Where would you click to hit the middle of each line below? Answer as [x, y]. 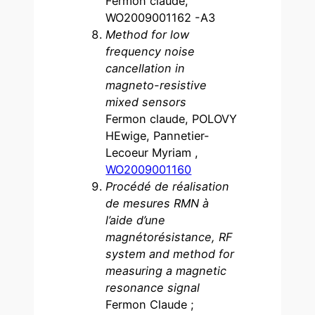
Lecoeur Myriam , [152, 152]
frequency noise [150, 51]
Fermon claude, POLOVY [172, 118]
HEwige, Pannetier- [158, 135]
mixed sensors [146, 102]
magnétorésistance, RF [169, 237]
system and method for [170, 253]
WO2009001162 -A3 [161, 17]
